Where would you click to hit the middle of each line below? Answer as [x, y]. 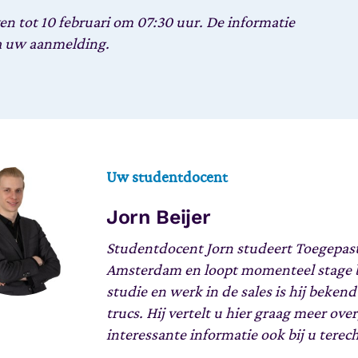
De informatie [251, 22]
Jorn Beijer [158, 217]
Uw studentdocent [167, 177]
